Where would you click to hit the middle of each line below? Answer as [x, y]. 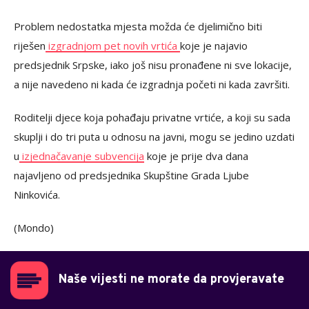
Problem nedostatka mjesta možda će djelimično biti [138, 26]
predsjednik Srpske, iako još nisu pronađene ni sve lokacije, [153, 64]
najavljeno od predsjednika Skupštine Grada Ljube [131, 175]
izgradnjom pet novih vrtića [113, 45]
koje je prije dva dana [196, 156]
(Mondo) [34, 227]
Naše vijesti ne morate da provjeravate [171, 279]
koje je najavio [214, 45]
